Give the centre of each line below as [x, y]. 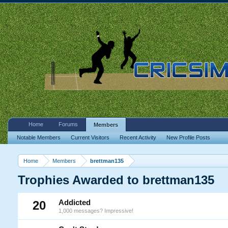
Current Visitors [90, 137]
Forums [68, 124]
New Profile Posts [188, 137]
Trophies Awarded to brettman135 [116, 180]
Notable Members [38, 137]
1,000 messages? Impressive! [96, 211]
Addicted [74, 203]
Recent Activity [138, 137]
